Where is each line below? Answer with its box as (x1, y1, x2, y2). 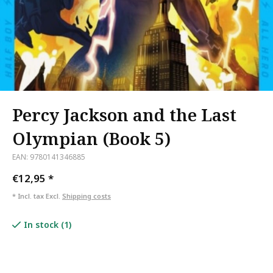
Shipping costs (62, 191, 111, 200)
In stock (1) (24, 219, 71, 230)
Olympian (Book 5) (12, 127, 171, 150)
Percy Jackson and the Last (12, 103, 236, 126)
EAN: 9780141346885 (12, 152, 85, 161)
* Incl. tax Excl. (12, 191, 62, 200)
